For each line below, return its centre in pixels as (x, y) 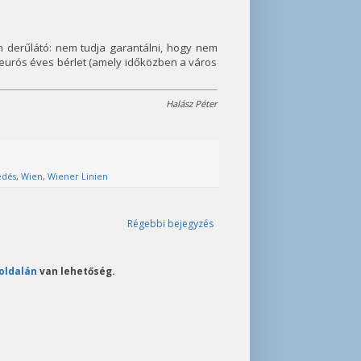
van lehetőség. (76, 270)
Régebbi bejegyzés (170, 223)
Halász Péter (191, 104)
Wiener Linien (77, 176)
